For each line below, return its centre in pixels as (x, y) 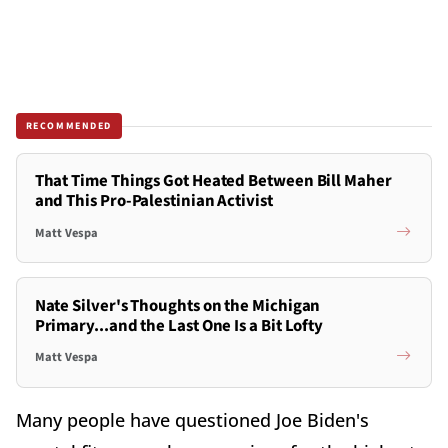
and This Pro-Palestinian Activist (153, 201)
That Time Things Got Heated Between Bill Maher (213, 181)
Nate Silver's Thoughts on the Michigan (177, 305)
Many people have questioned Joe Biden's (192, 419)
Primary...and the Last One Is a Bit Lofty (179, 325)
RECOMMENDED (69, 125)
